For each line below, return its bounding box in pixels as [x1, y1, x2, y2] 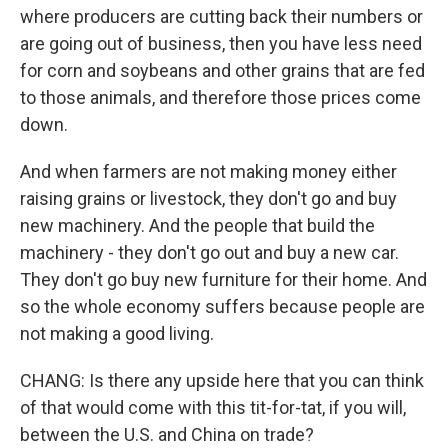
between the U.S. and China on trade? [20, 424, 314, 445]
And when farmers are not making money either [20, 161, 397, 182]
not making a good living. [20, 323, 214, 344]
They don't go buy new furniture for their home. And [20, 269, 427, 290]
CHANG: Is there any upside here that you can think [20, 370, 424, 391]
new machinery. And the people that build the [20, 215, 375, 236]
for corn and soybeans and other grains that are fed [20, 60, 425, 81]
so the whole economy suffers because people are [20, 296, 425, 317]
